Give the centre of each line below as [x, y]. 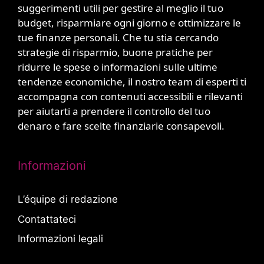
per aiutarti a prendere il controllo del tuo [114, 111]
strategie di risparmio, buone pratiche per [115, 52]
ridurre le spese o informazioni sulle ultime [118, 67]
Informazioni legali [60, 239]
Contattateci [47, 219]
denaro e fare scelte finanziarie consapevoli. [121, 126]
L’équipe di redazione [68, 199]
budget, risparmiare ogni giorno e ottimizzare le [129, 23]
